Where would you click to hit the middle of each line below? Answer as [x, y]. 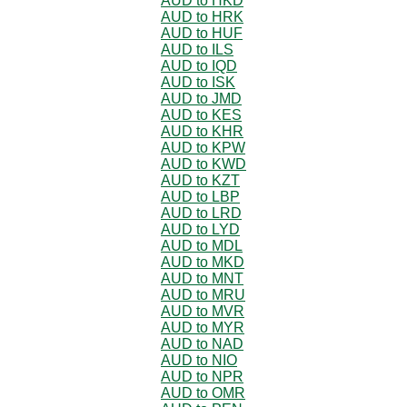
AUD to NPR [202, 376]
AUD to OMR [203, 392]
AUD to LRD [201, 213]
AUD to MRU [203, 294]
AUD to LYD [200, 229]
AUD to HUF [202, 33]
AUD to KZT [200, 180]
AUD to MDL [202, 245]
